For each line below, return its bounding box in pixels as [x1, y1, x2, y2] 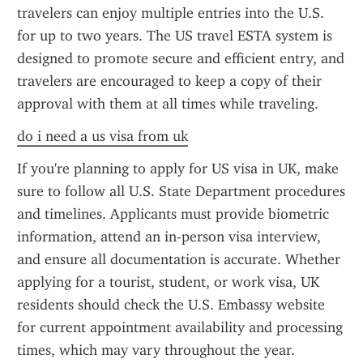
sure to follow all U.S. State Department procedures [17, 182, 345, 200]
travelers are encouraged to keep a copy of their [17, 72, 322, 90]
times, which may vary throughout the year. [17, 341, 295, 359]
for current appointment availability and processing [17, 318, 343, 336]
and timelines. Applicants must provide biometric [17, 205, 329, 223]
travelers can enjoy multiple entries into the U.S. [17, 4, 324, 22]
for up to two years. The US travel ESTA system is [17, 27, 332, 45]
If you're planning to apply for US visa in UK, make [17, 160, 339, 177]
